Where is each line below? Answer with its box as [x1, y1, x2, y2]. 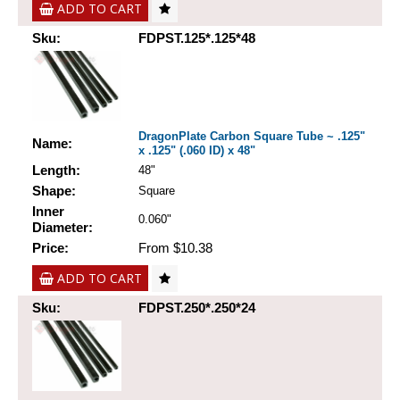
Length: [32, 162, 80, 179]
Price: [32, 240, 69, 256]
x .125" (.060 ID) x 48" [138, 144, 255, 158]
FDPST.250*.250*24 [138, 300, 255, 316]
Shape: [32, 183, 76, 199]
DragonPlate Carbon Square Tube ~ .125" [138, 129, 365, 144]
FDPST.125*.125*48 [138, 30, 255, 46]
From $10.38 [138, 240, 212, 256]
